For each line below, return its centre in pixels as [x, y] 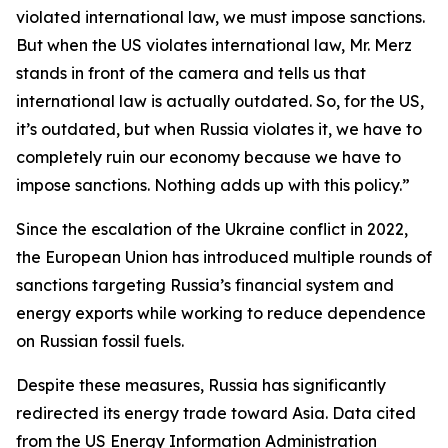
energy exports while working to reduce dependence [221, 313]
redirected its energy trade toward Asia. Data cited [216, 413]
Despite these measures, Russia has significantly [201, 385]
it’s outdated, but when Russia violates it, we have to [219, 129]
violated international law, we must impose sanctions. [220, 17]
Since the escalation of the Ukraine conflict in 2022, [212, 229]
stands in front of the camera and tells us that [191, 73]
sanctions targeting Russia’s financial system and [205, 285]
